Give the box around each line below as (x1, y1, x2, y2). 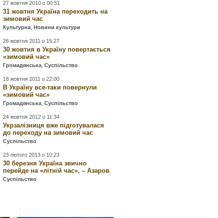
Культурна (3, 24, 31, 31)
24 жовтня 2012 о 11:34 (3, 114, 60, 120)
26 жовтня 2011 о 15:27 (3, 38, 60, 44)
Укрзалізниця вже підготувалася (3, 122, 105, 129)
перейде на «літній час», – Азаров (3, 167, 110, 175)
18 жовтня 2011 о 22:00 (3, 76, 60, 82)
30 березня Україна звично (3, 160, 87, 167)
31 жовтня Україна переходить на (3, 8, 108, 16)
